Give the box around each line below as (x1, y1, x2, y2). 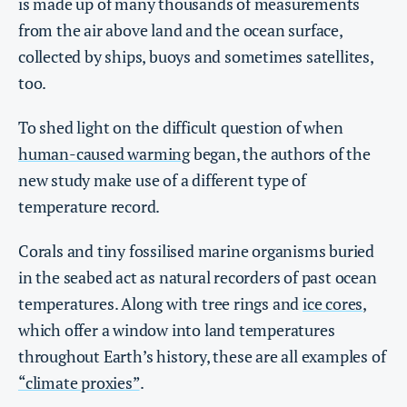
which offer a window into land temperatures (18, 318, 335, 341)
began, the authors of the (190, 142, 371, 164)
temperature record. (18, 194, 161, 217)
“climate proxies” (18, 371, 140, 393)
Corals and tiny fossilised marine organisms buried (18, 239, 374, 262)
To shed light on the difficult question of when (18, 115, 343, 138)
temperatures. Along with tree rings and (18, 292, 303, 314)
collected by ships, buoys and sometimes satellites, (18, 45, 373, 67)
